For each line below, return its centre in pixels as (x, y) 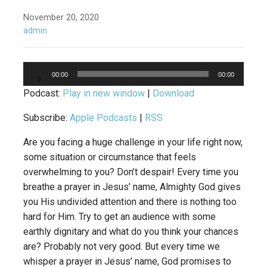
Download (173, 94)
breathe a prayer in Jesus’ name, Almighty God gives (132, 187)
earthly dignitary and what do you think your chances (131, 232)
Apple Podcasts (103, 118)
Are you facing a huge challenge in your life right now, (133, 142)
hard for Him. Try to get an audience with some (119, 217)
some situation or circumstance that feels (110, 157)
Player (36, 83)
